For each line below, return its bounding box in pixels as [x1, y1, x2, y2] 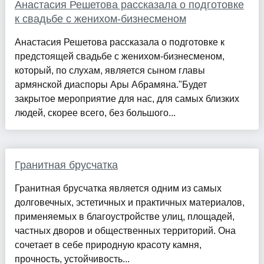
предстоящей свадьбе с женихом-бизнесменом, [14, 51, 225, 62]
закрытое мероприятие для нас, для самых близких [14, 94, 239, 104]
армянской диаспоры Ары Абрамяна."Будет [14, 80, 207, 90]
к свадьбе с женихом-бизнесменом [14, 13, 186, 25]
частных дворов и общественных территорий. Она [14, 226, 236, 236]
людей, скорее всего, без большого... [14, 108, 176, 118]
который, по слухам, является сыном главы [14, 65, 205, 76]
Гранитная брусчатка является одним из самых [14, 183, 222, 194]
